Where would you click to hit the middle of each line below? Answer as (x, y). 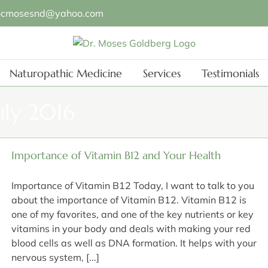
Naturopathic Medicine (66, 73)
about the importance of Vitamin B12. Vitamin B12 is (129, 200)
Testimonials (230, 73)
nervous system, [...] (55, 257)
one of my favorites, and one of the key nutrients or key (133, 214)
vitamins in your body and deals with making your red (131, 229)
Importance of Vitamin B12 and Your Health (116, 155)
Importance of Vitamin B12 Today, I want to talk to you (133, 185)
